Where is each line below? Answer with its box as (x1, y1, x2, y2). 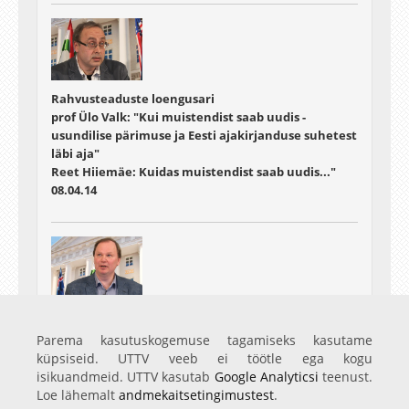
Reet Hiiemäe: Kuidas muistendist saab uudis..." (51, 163, 336, 180)
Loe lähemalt (37, 386, 119, 404)
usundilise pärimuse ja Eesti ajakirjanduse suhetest (51, 126, 357, 143)
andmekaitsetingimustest (119, 386, 274, 404)
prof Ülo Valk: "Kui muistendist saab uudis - (51, 108, 306, 125)
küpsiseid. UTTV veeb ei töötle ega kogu (37, 350, 372, 367)
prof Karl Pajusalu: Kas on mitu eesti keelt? (51, 323, 306, 341)
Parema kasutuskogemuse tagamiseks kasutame (37, 331, 372, 349)
